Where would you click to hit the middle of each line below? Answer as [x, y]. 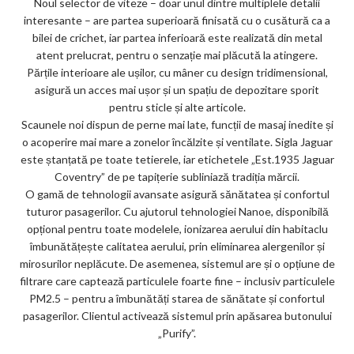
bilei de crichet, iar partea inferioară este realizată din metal [177, 37]
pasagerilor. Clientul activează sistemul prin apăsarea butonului [177, 315]
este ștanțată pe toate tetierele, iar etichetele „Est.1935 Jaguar [177, 159]
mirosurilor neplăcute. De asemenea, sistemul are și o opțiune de [177, 263]
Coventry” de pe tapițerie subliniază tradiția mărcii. [177, 176]
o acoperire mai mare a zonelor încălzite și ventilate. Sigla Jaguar [177, 141]
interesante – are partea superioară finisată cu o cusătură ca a [177, 20]
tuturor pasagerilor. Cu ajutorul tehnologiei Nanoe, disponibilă [177, 211]
